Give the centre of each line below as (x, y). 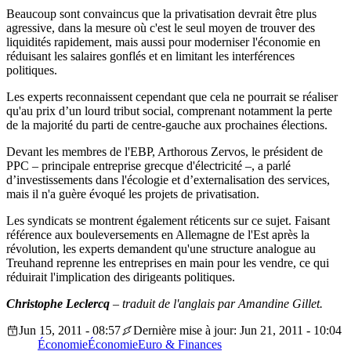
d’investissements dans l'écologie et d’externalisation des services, (168, 180)
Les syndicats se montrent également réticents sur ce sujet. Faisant (168, 221)
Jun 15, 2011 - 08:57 (70, 331)
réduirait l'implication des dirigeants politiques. (121, 277)
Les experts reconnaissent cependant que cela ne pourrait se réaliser (172, 97)
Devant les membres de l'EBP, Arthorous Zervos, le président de (165, 152)
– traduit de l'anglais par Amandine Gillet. (216, 304)
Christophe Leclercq (58, 304)
